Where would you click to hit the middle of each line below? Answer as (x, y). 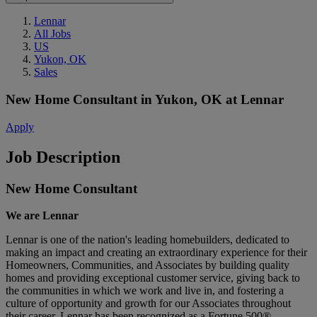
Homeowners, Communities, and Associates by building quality (148, 265)
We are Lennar (42, 216)
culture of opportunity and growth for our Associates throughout (148, 304)
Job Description (63, 157)
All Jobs (52, 34)
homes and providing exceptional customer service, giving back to (153, 278)
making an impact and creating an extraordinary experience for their (156, 253)
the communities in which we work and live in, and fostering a (145, 291)
